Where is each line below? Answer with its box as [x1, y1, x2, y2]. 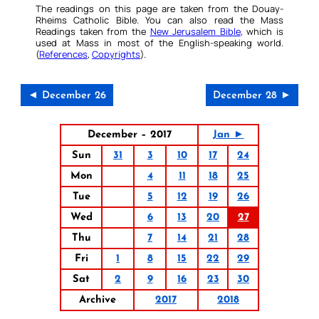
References [39, 48, 88, 61]
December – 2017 [87, 130, 172, 141]
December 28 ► [213, 90, 291, 102]
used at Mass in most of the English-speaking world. [36, 36, 283, 50]
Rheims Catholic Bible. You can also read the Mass [36, 14, 283, 27]
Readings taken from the [36, 25, 150, 38]
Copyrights [92, 48, 140, 61]
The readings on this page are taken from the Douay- [36, 2, 283, 16]
